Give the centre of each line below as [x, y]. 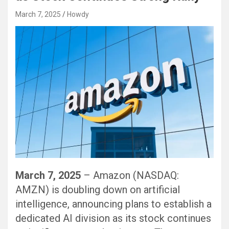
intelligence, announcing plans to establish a [113, 204]
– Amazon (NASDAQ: [130, 176]
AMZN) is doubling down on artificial [98, 190]
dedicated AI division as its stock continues [113, 219]
